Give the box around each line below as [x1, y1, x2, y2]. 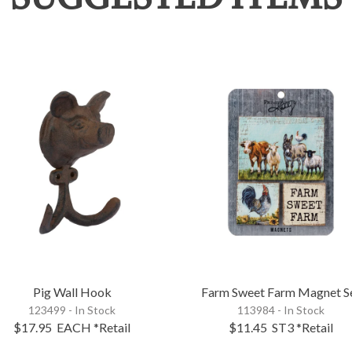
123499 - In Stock [28, 302, 116, 317]
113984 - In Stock [237, 302, 325, 317]
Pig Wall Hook [32, 284, 112, 299]
